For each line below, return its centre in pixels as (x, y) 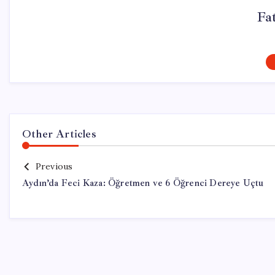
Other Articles (59, 134)
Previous (54, 166)
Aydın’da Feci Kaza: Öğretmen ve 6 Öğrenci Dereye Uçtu (143, 183)
